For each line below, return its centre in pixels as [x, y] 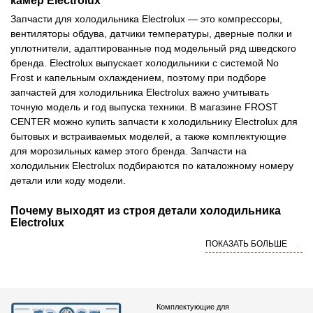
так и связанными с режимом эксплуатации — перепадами [146, 299]
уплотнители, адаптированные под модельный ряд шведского [153, 48]
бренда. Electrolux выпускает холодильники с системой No [145, 63]
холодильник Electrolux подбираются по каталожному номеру [152, 165]
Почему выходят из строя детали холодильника [146, 210]
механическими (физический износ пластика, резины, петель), [154, 285]
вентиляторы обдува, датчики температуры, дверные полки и [151, 33]
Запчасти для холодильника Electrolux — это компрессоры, [146, 19]
